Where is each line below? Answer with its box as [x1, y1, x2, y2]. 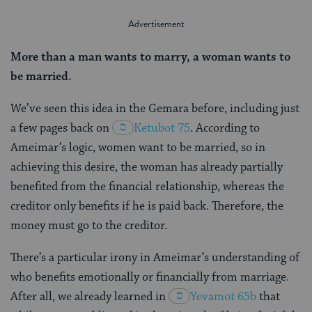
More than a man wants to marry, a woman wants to [10, 49, 290, 65]
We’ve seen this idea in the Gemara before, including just [10, 100, 299, 116]
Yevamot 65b [190, 288, 256, 304]
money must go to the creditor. [10, 217, 170, 233]
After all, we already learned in [10, 288, 166, 304]
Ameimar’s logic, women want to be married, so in [10, 139, 265, 155]
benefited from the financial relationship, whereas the [10, 178, 284, 194]
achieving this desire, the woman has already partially [10, 159, 283, 175]
